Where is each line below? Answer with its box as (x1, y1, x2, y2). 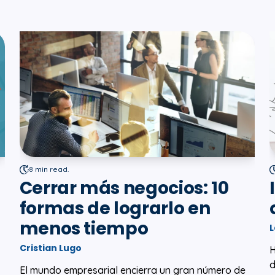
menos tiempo (19, 217, 149, 241)
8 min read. (28, 165, 69, 174)
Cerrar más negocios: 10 (19, 176, 229, 201)
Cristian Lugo (19, 242, 82, 255)
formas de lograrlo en (19, 196, 211, 221)
